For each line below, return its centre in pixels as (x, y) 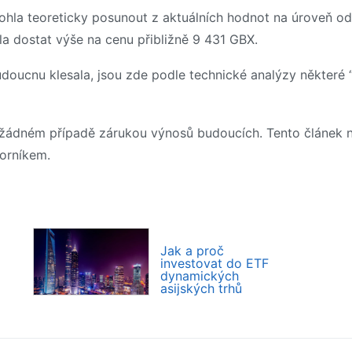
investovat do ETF (214, 264)
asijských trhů (201, 289)
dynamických (200, 276)
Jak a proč (192, 251)
